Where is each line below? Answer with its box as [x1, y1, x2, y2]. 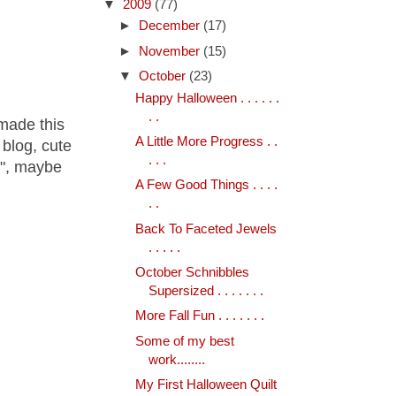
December [138, 19, 203, 34]
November [138, 43, 203, 58]
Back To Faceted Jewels [134, 221, 277, 236]
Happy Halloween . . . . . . [134, 90, 279, 105]
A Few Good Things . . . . [134, 178, 278, 193]
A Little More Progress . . [134, 133, 278, 148]
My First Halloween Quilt [134, 377, 277, 392]
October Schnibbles [134, 264, 249, 279]
